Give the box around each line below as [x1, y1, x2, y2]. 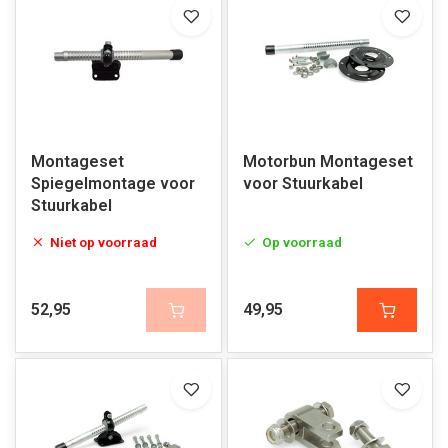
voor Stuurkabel [242, 174, 363, 193]
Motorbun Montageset [242, 152, 413, 171]
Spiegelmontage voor [31, 174, 195, 193]
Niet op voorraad [50, 234, 157, 250]
